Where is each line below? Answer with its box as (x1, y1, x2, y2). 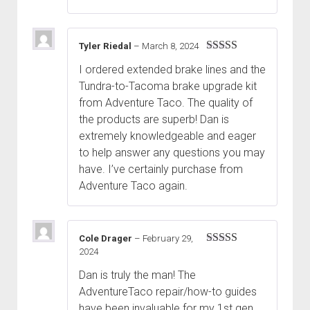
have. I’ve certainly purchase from (79, 163, 243, 176)
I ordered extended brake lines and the (79, 63, 266, 77)
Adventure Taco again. (79, 179, 188, 193)
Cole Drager (79, 233, 134, 244)
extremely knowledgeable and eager (79, 129, 256, 143)
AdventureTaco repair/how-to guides (79, 285, 257, 299)
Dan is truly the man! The (79, 268, 196, 282)
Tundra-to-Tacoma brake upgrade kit (79, 80, 257, 93)
